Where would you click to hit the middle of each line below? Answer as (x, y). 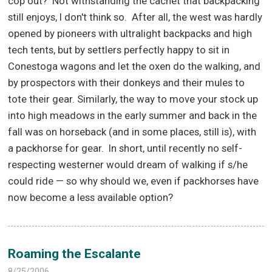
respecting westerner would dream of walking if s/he (128, 164)
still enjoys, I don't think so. (68, 17)
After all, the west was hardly (197, 17)
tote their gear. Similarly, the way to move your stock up (133, 99)
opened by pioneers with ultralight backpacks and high (130, 33)
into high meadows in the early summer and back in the (133, 115)
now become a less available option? (91, 197)
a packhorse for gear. (56, 148)
